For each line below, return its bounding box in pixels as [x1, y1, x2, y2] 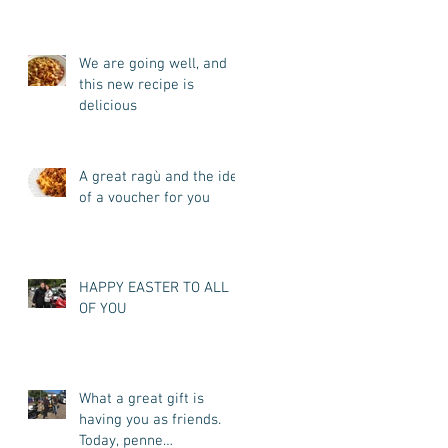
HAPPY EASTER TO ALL [79, 278, 229, 297]
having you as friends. [79, 410, 221, 429]
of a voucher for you [79, 188, 210, 207]
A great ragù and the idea [79, 167, 246, 186]
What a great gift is [79, 389, 204, 408]
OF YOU [79, 299, 127, 318]
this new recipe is [79, 75, 194, 94]
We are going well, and [79, 54, 227, 73]
